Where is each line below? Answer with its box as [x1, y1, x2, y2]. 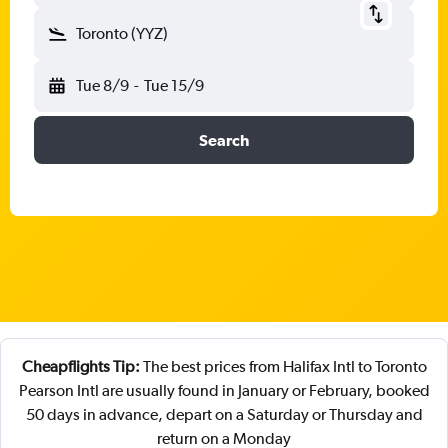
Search [199, 131, 249, 149]
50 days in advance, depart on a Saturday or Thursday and [25, 405, 423, 424]
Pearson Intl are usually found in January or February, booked [18, 381, 430, 400]
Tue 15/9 [143, 76, 204, 95]
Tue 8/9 [76, 76, 129, 95]
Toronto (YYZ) [76, 24, 168, 43]
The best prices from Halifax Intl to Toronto [139, 357, 427, 376]
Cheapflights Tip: [21, 357, 140, 376]
